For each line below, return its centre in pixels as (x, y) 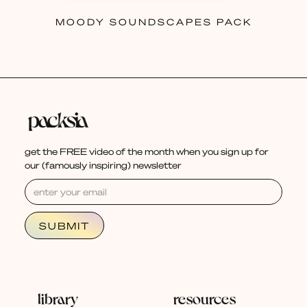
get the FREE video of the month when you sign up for (146, 151)
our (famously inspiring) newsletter (103, 164)
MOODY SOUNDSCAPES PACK (153, 21)
